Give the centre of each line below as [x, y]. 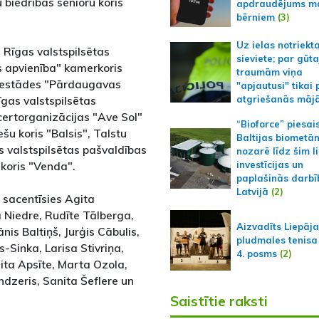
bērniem [255, 17]
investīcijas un [270, 165]
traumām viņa [269, 72]
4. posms [256, 254]
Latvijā [252, 192]
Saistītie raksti [219, 302]
